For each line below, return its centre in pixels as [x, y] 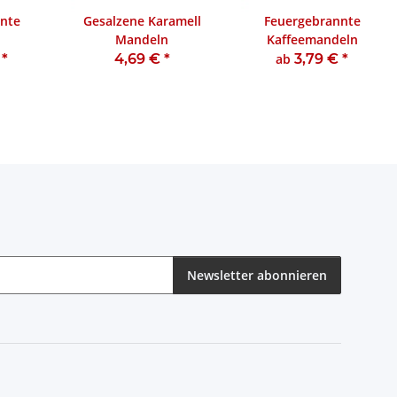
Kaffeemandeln [312, 40]
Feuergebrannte [312, 21]
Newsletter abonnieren [257, 275]
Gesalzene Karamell [142, 21]
